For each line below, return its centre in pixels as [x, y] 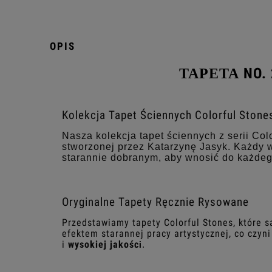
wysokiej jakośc [104, 244]
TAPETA [211, 73]
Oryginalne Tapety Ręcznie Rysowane [155, 202]
